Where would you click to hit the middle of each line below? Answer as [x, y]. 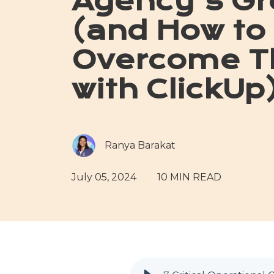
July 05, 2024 [104, 177]
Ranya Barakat [140, 145]
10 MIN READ [189, 177]
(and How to [168, 31]
